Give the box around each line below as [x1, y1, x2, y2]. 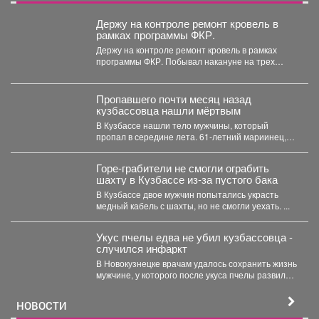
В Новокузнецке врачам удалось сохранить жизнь [95, 257, 297, 270]
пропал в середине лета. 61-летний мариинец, [95, 130, 199, 143]
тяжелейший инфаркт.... [95, 280, 194, 293]
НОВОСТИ [16, 298, 67, 313]
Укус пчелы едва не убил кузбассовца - [95, 229, 293, 245]
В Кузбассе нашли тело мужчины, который [95, 119, 268, 132]
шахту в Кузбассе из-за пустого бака [95, 172, 278, 187]
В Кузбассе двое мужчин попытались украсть [95, 188, 278, 201]
